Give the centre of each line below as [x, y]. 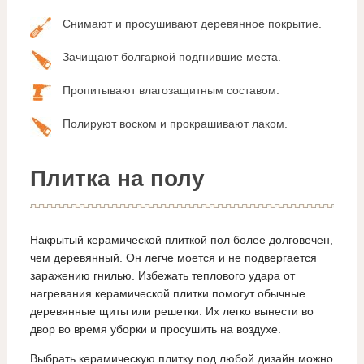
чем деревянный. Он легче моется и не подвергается [173, 257]
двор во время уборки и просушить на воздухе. [155, 329]
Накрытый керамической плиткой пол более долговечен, [181, 239]
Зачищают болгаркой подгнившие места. [171, 57]
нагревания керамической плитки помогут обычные [167, 293]
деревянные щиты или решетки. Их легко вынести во [171, 311]
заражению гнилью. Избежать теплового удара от [162, 275]
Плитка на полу [117, 178]
